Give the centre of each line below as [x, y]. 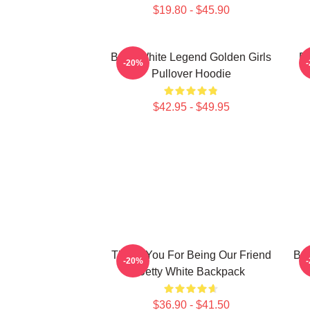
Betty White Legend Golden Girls [191, 57]
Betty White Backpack [191, 272]
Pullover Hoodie [191, 74]
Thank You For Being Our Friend [191, 255]
